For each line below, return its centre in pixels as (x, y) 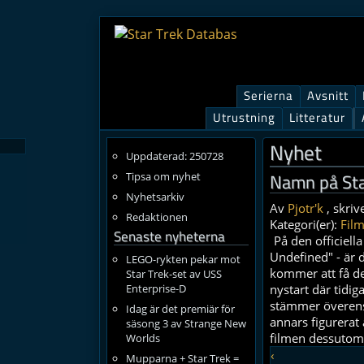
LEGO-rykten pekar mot (183, 259)
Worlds (143, 338)
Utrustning (244, 117)
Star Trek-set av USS (173, 274)
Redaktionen (156, 217)
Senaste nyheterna (169, 236)
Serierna (269, 95)
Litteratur (317, 117)
